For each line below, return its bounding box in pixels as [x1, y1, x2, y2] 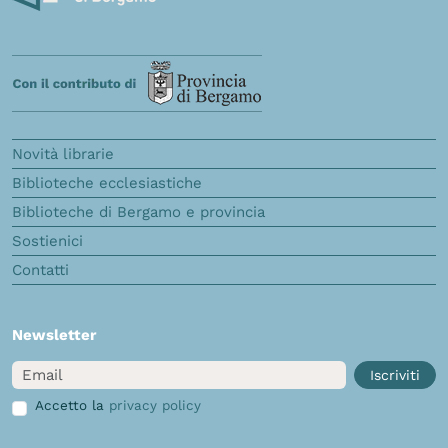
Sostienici [12, 231, 83, 250]
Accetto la [34, 396, 109, 413]
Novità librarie [12, 144, 114, 163]
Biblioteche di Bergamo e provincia [12, 202, 265, 221]
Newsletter [12, 325, 96, 344]
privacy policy [108, 396, 201, 413]
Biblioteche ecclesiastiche [12, 173, 202, 192]
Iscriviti [370, 366, 420, 383]
